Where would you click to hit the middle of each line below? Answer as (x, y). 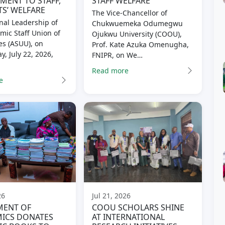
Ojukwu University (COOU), (137, 34)
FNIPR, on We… (118, 55)
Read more (110, 70)
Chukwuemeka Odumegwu (138, 24)
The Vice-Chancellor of (130, 13)
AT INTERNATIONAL (129, 217)
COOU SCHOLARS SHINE (138, 208)
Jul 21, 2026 (111, 196)
